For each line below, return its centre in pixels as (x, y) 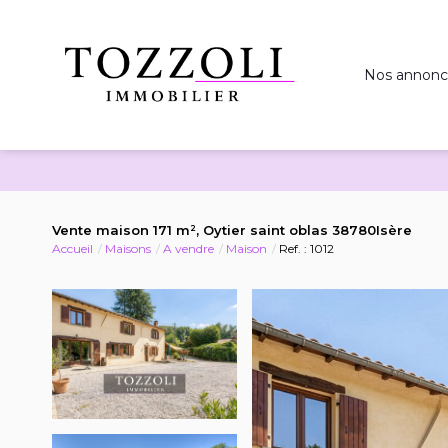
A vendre (188, 248)
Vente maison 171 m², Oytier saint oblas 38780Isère (232, 230)
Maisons (128, 248)
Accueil (72, 248)
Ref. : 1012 (306, 248)
